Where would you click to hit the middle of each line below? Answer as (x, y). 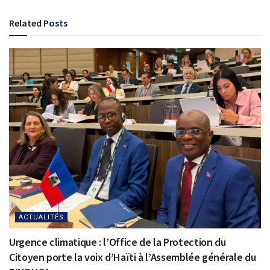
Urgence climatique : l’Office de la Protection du (118, 242)
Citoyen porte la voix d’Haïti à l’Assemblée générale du (133, 257)
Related (25, 23)
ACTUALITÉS (41, 218)
